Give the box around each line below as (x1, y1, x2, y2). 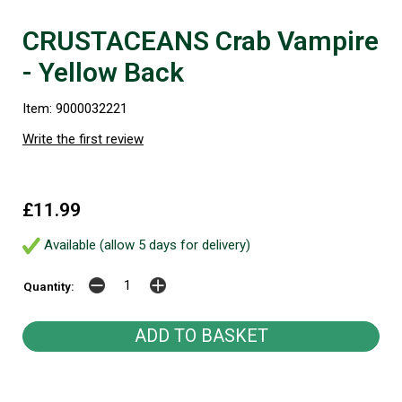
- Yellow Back (22, 57, 184, 88)
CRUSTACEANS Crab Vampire (22, 25, 379, 57)
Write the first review (22, 131, 144, 147)
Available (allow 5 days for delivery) (40, 237, 250, 253)
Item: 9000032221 (22, 100, 127, 117)
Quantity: (23, 279, 74, 294)
